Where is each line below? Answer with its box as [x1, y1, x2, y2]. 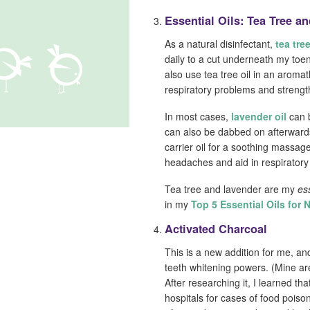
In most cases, [165, 109, 231, 124]
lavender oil [231, 109, 286, 124]
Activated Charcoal [165, 220, 267, 237]
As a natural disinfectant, [165, 37, 275, 51]
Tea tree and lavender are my [165, 181, 298, 196]
